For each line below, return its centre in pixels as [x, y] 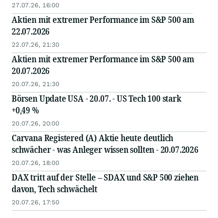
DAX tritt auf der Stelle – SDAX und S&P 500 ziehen [105, 177]
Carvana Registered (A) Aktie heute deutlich [93, 138]
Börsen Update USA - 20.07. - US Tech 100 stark [97, 98]
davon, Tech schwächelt [55, 189]
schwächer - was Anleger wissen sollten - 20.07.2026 [105, 149]
